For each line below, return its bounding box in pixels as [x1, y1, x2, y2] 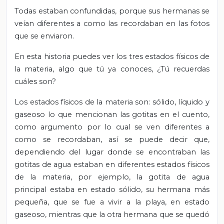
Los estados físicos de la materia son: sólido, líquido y [14, 97, 209, 106]
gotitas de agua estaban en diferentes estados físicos [14, 159, 209, 169]
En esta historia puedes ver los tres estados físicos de [14, 51, 209, 61]
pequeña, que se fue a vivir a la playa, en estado [14, 197, 209, 206]
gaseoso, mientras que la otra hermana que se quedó [14, 209, 209, 219]
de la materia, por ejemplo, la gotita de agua [14, 172, 209, 181]
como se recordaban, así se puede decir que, [14, 134, 209, 144]
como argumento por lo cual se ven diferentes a [14, 122, 209, 131]
